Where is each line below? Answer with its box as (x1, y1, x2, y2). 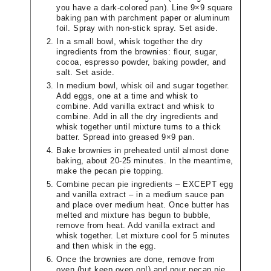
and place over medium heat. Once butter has (56, 200, 230, 209)
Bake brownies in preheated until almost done (56, 146, 229, 155)
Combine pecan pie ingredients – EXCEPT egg (56, 180, 233, 189)
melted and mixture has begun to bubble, (56, 211, 211, 220)
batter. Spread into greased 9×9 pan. (56, 132, 195, 142)
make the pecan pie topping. (56, 166, 164, 175)
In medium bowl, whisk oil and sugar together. (56, 81, 230, 90)
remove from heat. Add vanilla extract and (56, 221, 215, 230)
